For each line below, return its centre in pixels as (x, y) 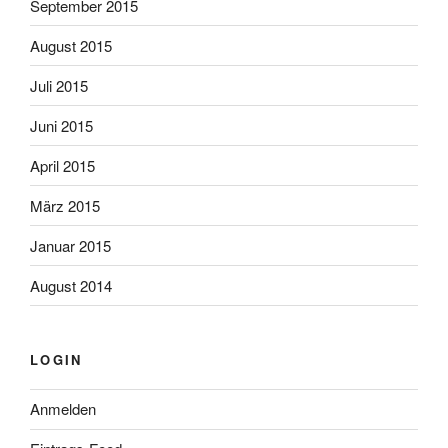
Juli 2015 (59, 85)
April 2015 (62, 165)
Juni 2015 (61, 125)
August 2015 (71, 45)
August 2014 (71, 285)
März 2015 (65, 205)
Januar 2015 (70, 245)
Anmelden (63, 409)
